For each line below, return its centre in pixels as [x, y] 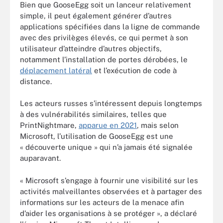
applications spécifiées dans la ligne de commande [110, 26]
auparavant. [40, 158]
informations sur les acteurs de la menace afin [102, 202]
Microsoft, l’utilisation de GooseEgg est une [97, 136]
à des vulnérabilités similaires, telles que [93, 114]
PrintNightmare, [49, 125]
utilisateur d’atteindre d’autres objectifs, [91, 48]
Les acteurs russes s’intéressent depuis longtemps [111, 103]
